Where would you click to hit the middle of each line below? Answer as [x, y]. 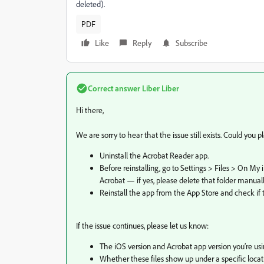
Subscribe [192, 43]
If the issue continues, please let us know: [142, 225]
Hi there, [90, 110]
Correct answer [114, 88]
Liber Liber [160, 88]
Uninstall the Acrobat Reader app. [154, 155]
